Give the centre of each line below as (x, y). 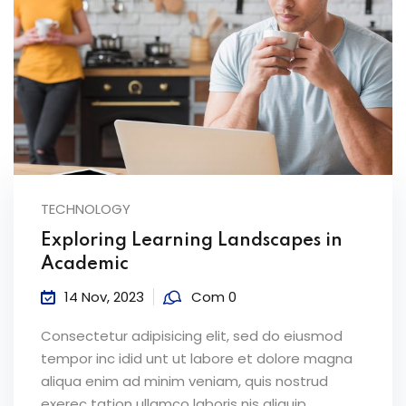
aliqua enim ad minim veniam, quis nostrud (184, 382)
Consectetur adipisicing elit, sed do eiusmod (192, 336)
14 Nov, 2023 (104, 297)
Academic (85, 265)
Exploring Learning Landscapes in (192, 242)
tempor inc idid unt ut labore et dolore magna (197, 359)
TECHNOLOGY (86, 209)
